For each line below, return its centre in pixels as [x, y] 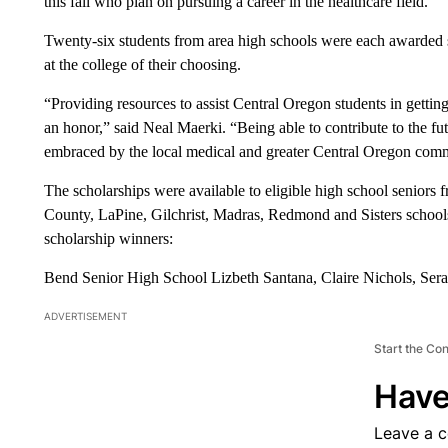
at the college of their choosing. [142, 64]
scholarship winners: [108, 238]
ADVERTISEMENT [85, 315]
